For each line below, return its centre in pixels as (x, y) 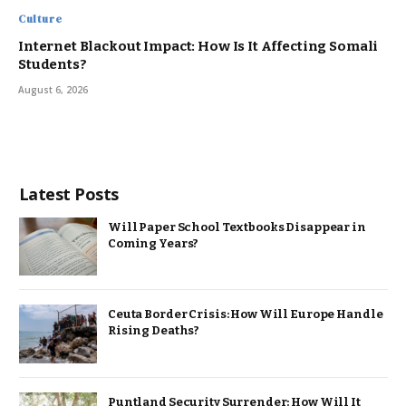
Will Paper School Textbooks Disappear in (237, 227)
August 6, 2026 (53, 89)
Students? (53, 64)
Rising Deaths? (154, 331)
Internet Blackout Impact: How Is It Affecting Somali (198, 46)
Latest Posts (69, 193)
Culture (40, 19)
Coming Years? (154, 243)
